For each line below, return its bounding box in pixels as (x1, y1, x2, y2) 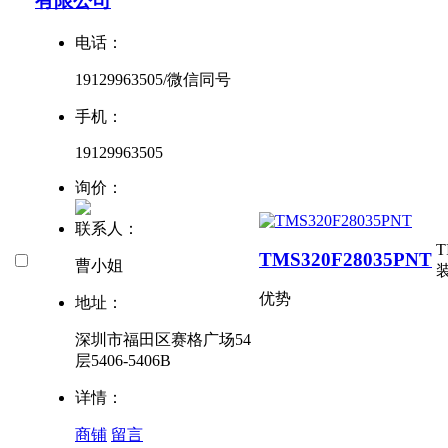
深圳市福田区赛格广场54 (75, 331, 251, 349)
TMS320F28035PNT (259, 248, 432, 270)
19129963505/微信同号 (75, 71, 231, 89)
